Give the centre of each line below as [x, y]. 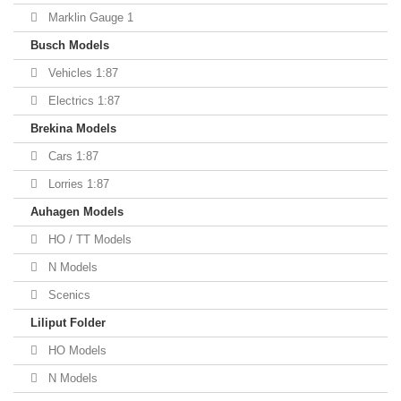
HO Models [76, 350]
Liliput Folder [68, 323]
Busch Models [70, 45]
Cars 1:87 [72, 156]
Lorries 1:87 [77, 184]
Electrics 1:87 [82, 101]
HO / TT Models [88, 239]
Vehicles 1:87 [81, 73]
